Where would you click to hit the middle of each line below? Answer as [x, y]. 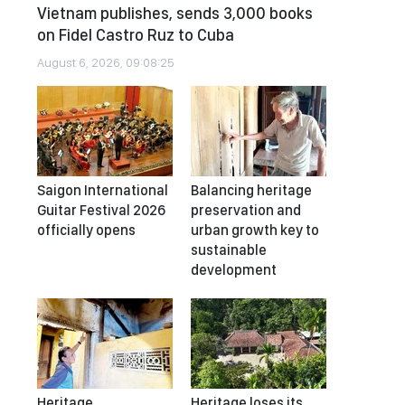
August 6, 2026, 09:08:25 [106, 62]
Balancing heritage [251, 190]
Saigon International [103, 190]
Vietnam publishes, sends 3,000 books [175, 13]
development [234, 270]
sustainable [229, 250]
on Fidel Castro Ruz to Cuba [136, 35]
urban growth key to [255, 230]
